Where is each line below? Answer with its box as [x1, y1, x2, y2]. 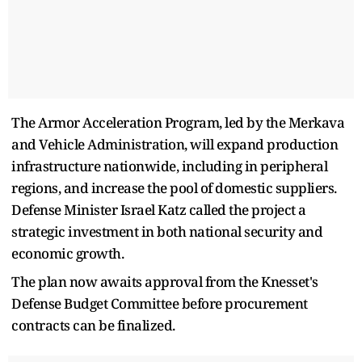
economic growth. [11, 243, 124, 263]
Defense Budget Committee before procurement [11, 293, 308, 313]
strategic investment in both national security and [11, 221, 322, 241]
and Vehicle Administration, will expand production [11, 134, 338, 154]
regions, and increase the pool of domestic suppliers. [11, 178, 337, 197]
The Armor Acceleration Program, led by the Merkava [11, 112, 344, 132]
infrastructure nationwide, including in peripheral [11, 156, 327, 175]
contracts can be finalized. [11, 315, 175, 335]
